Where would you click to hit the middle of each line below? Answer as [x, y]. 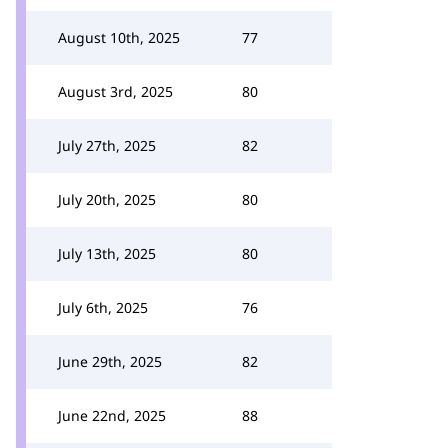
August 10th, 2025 [119, 37]
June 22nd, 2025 [112, 415]
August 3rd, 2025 [115, 91]
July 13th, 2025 [107, 253]
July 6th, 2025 [103, 307]
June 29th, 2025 [110, 361]
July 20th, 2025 [107, 199]
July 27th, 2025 [107, 145]
